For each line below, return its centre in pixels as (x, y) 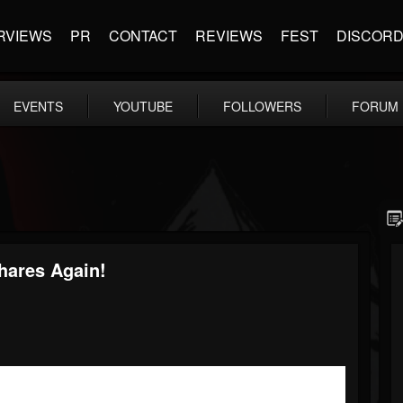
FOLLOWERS (262, 106)
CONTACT (143, 36)
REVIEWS (229, 36)
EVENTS (38, 106)
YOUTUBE (143, 106)
